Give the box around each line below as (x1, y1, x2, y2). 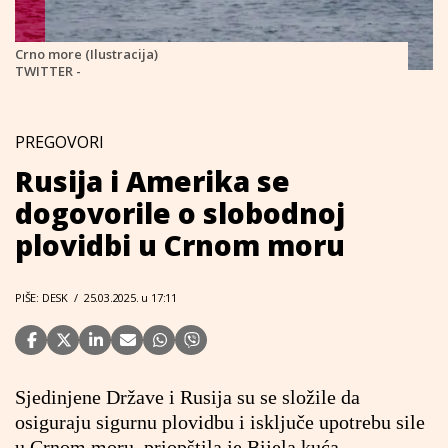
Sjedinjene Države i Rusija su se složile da (15, 386, 360, 408)
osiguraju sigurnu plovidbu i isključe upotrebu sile (15, 411, 425, 433)
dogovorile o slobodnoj (15, 194, 345, 232)
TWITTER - (15, 62, 81, 80)
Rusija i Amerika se (15, 162, 290, 200)
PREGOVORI (15, 131, 104, 153)
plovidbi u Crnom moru (15, 226, 345, 264)
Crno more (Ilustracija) (15, 45, 158, 63)
